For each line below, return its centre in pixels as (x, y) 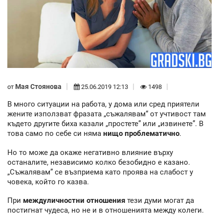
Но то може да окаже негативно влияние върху (90, 152)
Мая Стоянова (38, 86)
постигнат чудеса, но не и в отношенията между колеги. (106, 210)
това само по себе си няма (55, 134)
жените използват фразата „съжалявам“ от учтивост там (107, 114)
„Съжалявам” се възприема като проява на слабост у (100, 172)
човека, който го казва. (48, 182)
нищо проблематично (141, 134)
